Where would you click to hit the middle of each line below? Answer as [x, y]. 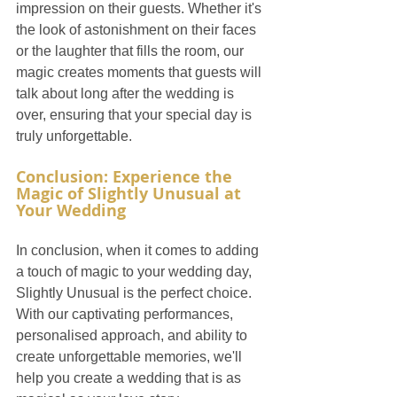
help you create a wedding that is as [130, 378]
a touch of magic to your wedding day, [136, 272]
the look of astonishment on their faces [138, 30]
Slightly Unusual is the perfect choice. [136, 293]
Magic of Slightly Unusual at [131, 194]
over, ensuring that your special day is [136, 115]
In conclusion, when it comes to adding [139, 250]
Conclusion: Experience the [126, 177]
